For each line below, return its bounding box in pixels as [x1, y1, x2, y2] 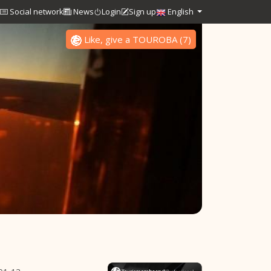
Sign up [128, 6, 156, 17]
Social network [7, 6, 64, 17]
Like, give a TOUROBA [84, 33, 177, 45]
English [167, 6, 194, 17]
